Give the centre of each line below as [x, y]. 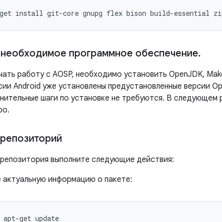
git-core [63, 13]
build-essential [180, 13]
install [29, 13]
